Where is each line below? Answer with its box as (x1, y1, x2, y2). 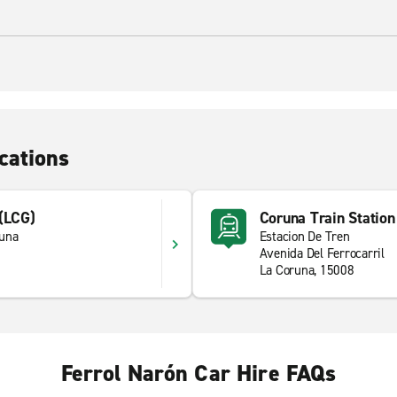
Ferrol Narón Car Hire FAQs (60, 358, 337, 388)
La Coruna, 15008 (259, 261, 354, 279)
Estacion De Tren (259, 228, 350, 245)
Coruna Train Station (259, 207, 395, 229)
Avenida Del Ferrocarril (259, 245, 385, 262)
